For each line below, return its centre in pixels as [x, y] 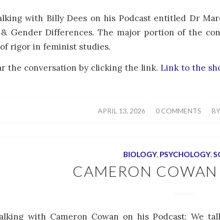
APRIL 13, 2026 [122, 110]
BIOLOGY [140, 154]
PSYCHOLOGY [185, 154]
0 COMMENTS [179, 110]
